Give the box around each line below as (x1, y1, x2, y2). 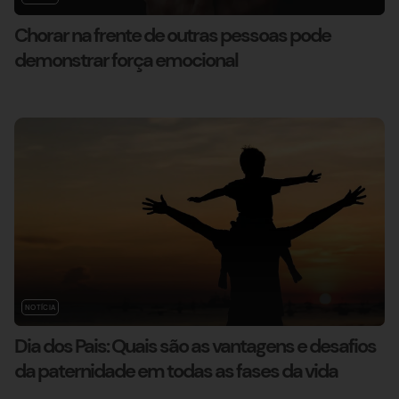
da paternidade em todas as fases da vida (14, 358, 338, 385)
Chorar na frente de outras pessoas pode (14, 22, 330, 49)
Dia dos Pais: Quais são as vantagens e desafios (14, 333, 376, 360)
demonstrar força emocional (14, 47, 238, 74)
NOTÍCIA (25, 303, 56, 313)
